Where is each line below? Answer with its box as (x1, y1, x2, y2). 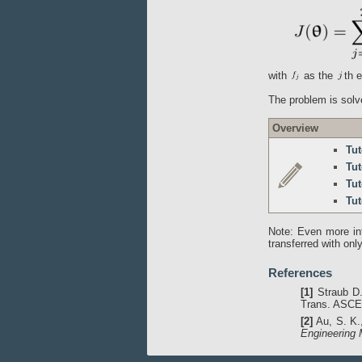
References (268, 266, 332, 280)
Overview (272, 122, 318, 134)
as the (301, 69, 336, 82)
